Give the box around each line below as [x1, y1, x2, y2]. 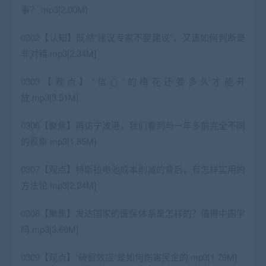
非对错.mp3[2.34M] [21, 46, 96, 59]
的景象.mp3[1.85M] [21, 134, 96, 147]
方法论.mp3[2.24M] [21, 178, 96, 191]
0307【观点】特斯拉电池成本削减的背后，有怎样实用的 [21, 162, 245, 175]
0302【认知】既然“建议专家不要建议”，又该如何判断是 [21, 30, 245, 43]
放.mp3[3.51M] [21, 90, 78, 103]
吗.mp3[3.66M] [21, 222, 78, 235]
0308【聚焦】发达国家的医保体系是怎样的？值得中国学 [21, 206, 245, 219]
